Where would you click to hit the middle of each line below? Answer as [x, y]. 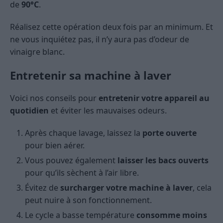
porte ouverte [169, 133]
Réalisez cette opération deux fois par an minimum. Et [111, 27]
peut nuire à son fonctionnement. [88, 200]
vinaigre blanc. [37, 52]
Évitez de [43, 187]
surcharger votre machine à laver [126, 187]
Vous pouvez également [71, 160]
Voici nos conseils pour [54, 98]
